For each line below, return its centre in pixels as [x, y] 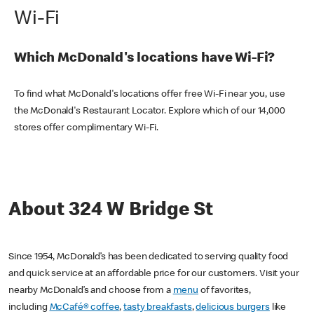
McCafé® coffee [84, 307]
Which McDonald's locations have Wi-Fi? [145, 59]
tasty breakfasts [158, 307]
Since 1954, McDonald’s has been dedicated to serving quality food [149, 257]
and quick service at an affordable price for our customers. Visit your [154, 274]
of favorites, [225, 291]
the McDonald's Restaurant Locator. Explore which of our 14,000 [150, 111]
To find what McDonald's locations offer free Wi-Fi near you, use [150, 94]
